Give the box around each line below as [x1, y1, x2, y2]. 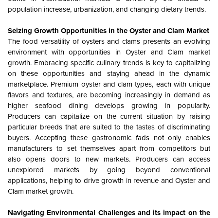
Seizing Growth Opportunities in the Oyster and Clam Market [8, 26, 209, 36]
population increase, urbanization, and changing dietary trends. [8, 5, 206, 14]
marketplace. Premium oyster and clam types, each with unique [8, 80, 210, 89]
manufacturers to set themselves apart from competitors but [8, 144, 210, 153]
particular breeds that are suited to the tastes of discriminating [8, 123, 210, 132]
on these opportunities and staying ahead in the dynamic [8, 69, 210, 78]
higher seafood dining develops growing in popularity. [8, 101, 210, 110]
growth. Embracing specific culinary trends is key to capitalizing [8, 58, 210, 68]
